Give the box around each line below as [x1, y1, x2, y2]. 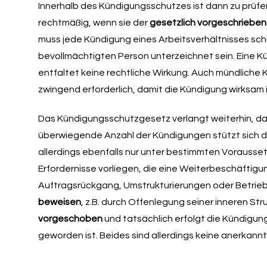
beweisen [38, 197, 81, 207]
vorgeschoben [38, 213, 103, 223]
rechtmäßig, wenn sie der [38, 17, 150, 27]
